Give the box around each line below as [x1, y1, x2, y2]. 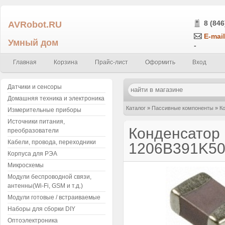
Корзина [54, 59, 78, 66]
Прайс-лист [95, 59, 128, 66]
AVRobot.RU [8, 19, 62, 30]
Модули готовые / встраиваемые [8, 194, 100, 201]
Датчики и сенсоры [8, 83, 62, 90]
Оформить [145, 59, 175, 66]
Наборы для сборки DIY [8, 205, 75, 212]
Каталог [126, 105, 146, 111]
